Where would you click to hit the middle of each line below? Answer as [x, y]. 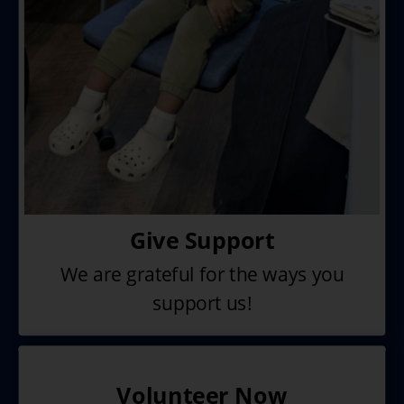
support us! [202, 303]
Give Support [202, 240]
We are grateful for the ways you [202, 275]
